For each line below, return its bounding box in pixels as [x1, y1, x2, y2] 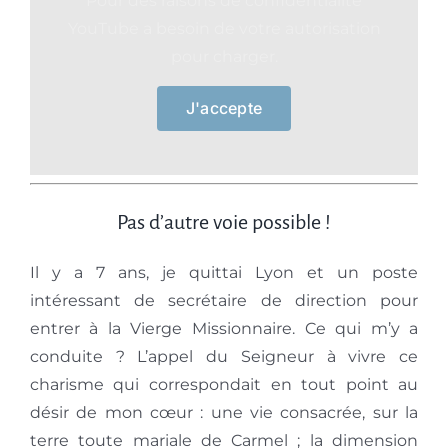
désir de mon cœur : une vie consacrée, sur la [29, 403, 419, 423]
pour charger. [170, 46, 278, 66]
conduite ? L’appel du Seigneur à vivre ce [29, 347, 419, 367]
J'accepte [185, 97, 263, 118]
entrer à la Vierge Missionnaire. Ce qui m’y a [29, 319, 419, 339]
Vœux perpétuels [24, 10, 163, 30]
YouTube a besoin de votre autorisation [67, 18, 381, 38]
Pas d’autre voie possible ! [117, 211, 331, 234]
